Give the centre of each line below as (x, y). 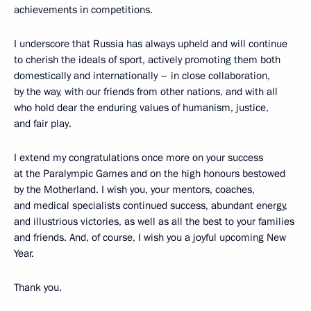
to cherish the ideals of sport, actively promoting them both (147, 59)
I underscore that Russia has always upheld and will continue (151, 43)
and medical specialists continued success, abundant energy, (151, 205)
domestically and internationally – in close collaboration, (142, 75)
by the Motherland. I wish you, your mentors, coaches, (134, 189)
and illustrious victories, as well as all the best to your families (154, 221)
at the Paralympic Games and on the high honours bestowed (150, 173)
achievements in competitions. (83, 9)
